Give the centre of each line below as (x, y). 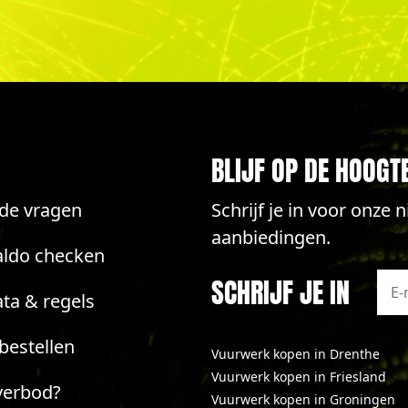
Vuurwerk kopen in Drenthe (295, 354)
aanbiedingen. (270, 237)
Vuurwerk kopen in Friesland (298, 377)
